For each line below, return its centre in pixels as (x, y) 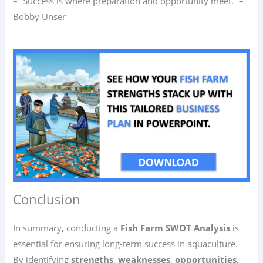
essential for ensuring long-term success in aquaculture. (126, 243)
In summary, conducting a (67, 227)
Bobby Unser (40, 17)
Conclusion (47, 199)
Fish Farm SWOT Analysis (176, 227)
